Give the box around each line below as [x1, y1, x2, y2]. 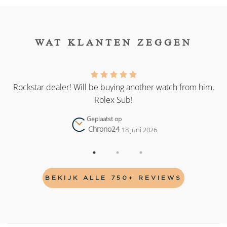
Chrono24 [88, 124, 120, 134]
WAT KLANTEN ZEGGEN [35, 36, 192, 48]
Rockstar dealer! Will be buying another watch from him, [13, 82, 214, 93]
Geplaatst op [86, 115, 122, 124]
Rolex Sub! [94, 94, 133, 106]
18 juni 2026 [121, 125, 157, 134]
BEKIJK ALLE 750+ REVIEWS [45, 174, 182, 181]
